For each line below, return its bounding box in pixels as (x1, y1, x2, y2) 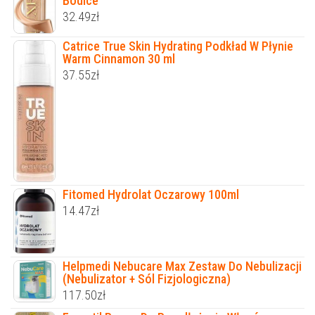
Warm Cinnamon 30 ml (63, 51, 175, 67)
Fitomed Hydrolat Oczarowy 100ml (63, 187, 239, 202)
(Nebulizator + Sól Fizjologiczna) (63, 271, 231, 287)
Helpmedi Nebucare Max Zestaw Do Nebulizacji (63, 259, 302, 274)
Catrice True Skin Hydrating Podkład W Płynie (63, 39, 293, 54)
